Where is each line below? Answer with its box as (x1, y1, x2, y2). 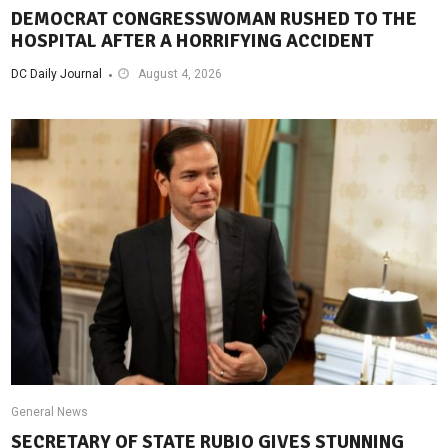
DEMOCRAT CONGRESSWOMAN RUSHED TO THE (11, 6, 418, 31)
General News (11, 404, 89, 419)
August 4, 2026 (138, 66, 223, 81)
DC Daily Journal (11, 66, 103, 81)
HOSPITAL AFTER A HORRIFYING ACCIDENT (11, 28, 375, 53)
